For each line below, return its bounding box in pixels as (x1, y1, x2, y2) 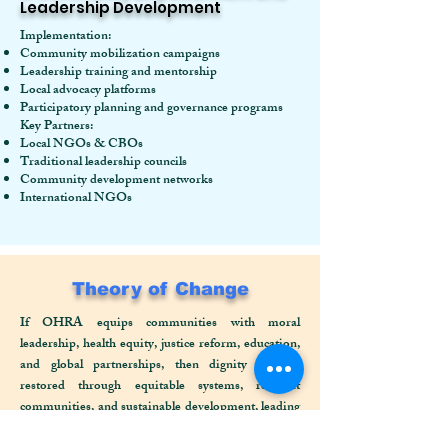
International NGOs (20, 187, 132, 211)
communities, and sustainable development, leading (20, 396, 300, 420)
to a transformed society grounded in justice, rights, (20, 417, 300, 441)
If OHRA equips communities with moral (20, 312, 300, 336)
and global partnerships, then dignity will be (20, 354, 300, 378)
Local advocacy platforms (20, 79, 156, 103)
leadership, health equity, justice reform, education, (20, 333, 300, 357)
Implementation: (20, 25, 111, 49)
